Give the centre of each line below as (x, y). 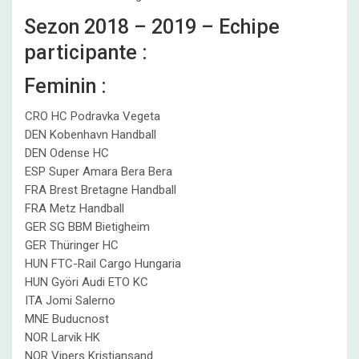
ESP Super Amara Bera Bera (99, 171)
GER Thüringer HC (72, 245)
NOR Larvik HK (63, 337)
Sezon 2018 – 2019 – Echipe (152, 27)
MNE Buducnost (67, 319)
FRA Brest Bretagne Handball (101, 190)
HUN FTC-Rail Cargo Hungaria (103, 264)
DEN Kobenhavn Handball (91, 135)
